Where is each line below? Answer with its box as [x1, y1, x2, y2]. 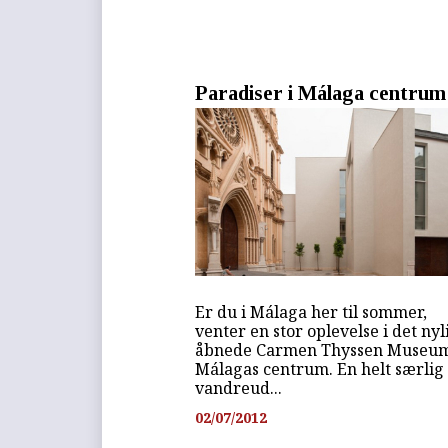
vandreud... [195, 376, 283, 399]
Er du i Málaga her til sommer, [195, 300, 428, 323]
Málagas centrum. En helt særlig [195, 357, 445, 380]
